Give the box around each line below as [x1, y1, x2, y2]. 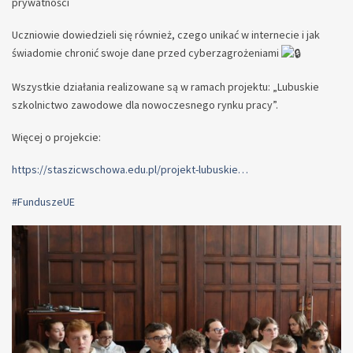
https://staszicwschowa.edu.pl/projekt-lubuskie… [12, 162, 248, 176]
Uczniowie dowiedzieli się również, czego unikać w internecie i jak [12, 28, 320, 43]
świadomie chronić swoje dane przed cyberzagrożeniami [12, 46, 281, 61]
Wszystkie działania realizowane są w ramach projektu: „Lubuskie [12, 79, 319, 94]
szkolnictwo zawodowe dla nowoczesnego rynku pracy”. [12, 97, 278, 112]
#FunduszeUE [12, 195, 75, 210]
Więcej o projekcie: [12, 129, 101, 144]
